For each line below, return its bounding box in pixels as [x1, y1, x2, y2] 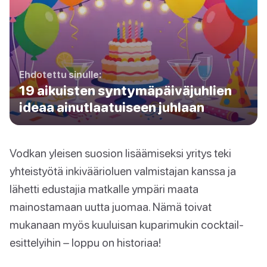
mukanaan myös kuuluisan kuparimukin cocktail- [10, 217, 244, 231]
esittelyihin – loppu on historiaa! [10, 235, 161, 249]
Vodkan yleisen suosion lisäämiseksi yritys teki [10, 145, 231, 160]
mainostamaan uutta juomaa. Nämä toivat [10, 199, 212, 213]
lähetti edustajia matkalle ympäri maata [10, 181, 198, 195]
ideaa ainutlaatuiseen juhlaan [19, 99, 204, 115]
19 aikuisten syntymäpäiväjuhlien [19, 82, 232, 98]
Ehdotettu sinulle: [19, 69, 101, 80]
